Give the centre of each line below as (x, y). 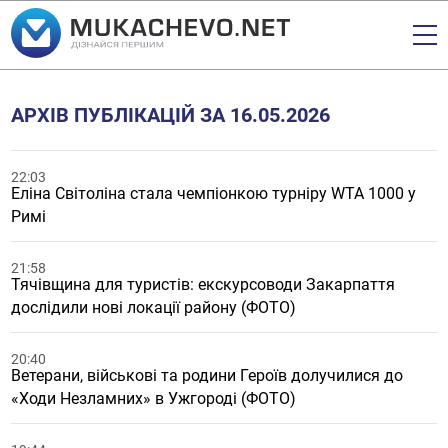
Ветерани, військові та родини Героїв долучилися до (207, 375)
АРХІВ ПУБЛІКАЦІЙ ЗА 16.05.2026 (171, 115)
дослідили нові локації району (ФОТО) (154, 307)
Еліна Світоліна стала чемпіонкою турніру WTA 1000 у (214, 193)
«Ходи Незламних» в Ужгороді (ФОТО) (154, 398)
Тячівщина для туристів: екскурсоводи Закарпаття (203, 284)
